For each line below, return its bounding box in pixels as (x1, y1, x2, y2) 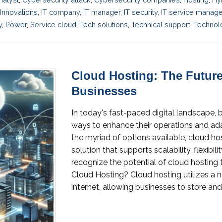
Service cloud (30, 20, 76, 29)
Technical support (131, 20, 190, 29)
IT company (41, 7, 80, 16)
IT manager (83, 7, 120, 16)
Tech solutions (80, 20, 128, 29)
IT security (124, 7, 158, 16)
